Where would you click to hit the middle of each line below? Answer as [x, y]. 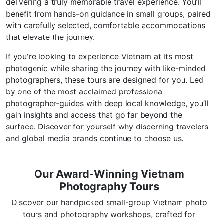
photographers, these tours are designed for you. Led [105, 80]
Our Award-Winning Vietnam [109, 174]
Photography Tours [109, 186]
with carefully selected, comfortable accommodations [106, 25]
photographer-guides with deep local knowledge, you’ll [107, 103]
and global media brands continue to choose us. [95, 138]
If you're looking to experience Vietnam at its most [100, 56]
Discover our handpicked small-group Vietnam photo [109, 202]
